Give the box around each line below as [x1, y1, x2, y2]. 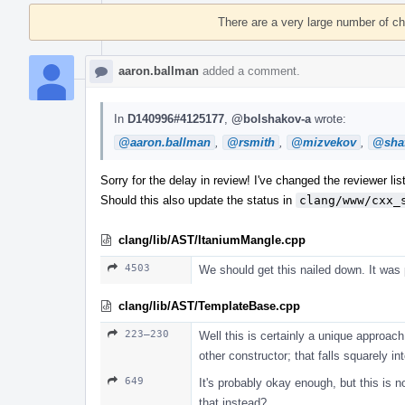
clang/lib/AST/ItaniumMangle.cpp [118, 232, 306, 247]
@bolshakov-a [231, 111, 311, 126]
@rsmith [227, 135, 275, 149]
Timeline [29, 2, 78, 16]
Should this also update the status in [100, 193, 296, 207]
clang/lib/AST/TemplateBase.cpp [118, 298, 300, 313]
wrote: [311, 111, 346, 126]
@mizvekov [291, 135, 356, 149]
